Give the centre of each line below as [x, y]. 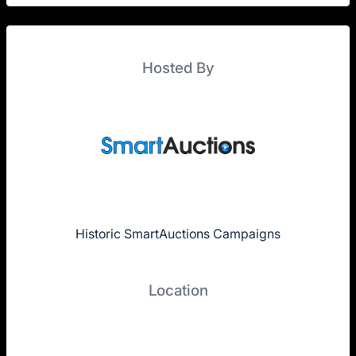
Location [178, 291]
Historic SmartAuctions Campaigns [178, 234]
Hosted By [178, 68]
